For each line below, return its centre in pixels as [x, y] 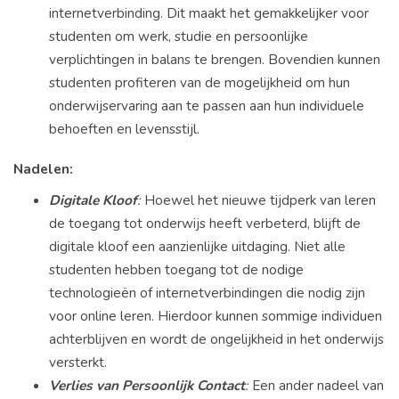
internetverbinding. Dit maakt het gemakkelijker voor [209, 13]
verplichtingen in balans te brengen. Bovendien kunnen [215, 60]
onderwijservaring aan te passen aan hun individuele [207, 106]
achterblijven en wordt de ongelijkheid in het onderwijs [216, 338]
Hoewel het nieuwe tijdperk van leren [258, 199]
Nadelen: [43, 168]
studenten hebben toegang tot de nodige [176, 269]
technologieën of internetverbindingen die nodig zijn [207, 292]
